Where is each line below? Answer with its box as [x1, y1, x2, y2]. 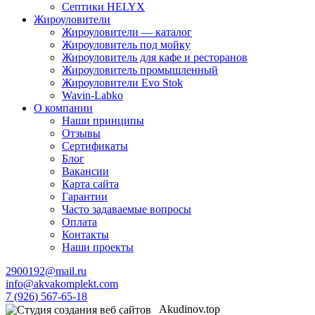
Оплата [62, 215, 97, 228]
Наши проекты [62, 240, 134, 253]
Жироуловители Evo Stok [62, 76, 183, 89]
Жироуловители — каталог [62, 25, 192, 38]
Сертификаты [62, 139, 128, 152]
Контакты [62, 228, 109, 240]
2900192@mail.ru [6, 264, 86, 277]
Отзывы [62, 127, 101, 139]
